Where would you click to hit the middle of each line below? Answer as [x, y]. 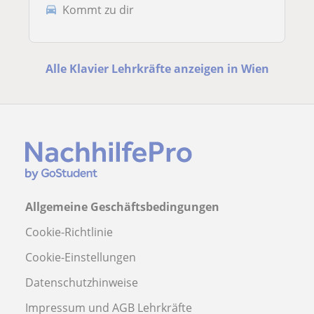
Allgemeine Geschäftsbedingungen [122, 206]
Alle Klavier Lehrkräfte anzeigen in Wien [157, 68]
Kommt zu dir [98, 9]
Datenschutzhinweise [82, 282]
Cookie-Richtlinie [69, 232]
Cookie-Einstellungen [81, 257]
